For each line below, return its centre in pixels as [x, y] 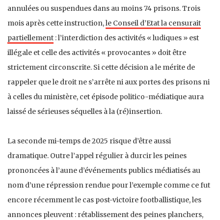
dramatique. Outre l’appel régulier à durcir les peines [97, 155]
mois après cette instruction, [56, 23]
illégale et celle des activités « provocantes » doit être [97, 52]
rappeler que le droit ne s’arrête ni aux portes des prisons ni [109, 82]
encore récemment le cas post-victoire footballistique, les [104, 200]
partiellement [30, 38]
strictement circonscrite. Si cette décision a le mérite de [101, 67]
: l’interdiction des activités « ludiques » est [126, 38]
